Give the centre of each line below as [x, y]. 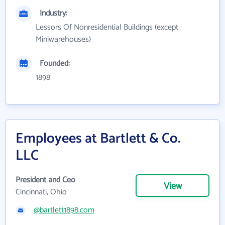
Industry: [53, 14]
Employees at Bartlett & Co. [98, 139]
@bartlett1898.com [64, 210]
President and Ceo [45, 180]
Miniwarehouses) [63, 40]
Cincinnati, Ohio [41, 192]
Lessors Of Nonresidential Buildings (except [107, 28]
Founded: [55, 64]
